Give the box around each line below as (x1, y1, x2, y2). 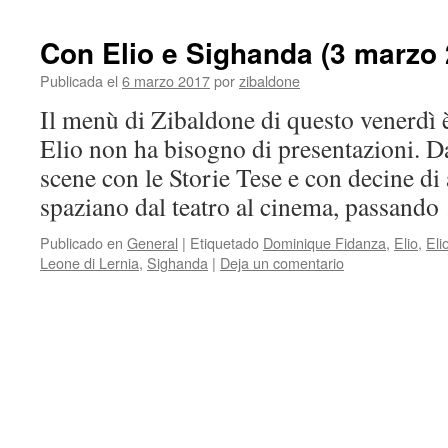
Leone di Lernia (40, 252, 139, 273)
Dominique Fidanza (263, 232, 386, 253)
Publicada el (40, 70, 118, 91)
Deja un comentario (220, 252, 344, 273)
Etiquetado (190, 232, 259, 253)
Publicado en (40, 232, 123, 253)
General (127, 232, 178, 253)
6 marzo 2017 (122, 70, 210, 91)
